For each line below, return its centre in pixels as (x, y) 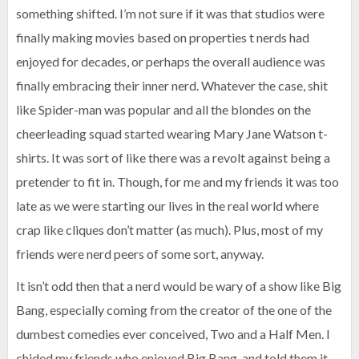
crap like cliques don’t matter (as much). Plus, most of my (169, 230)
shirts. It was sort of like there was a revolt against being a (173, 157)
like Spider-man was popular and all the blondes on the (163, 109)
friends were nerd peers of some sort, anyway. (140, 254)
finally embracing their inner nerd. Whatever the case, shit (172, 85)
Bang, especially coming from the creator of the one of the (174, 310)
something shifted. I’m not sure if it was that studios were (170, 13)
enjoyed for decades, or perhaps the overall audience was (171, 61)
